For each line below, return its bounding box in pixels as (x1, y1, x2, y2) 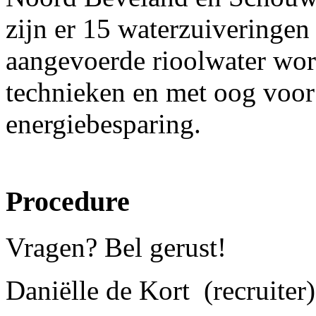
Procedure (6, 185, 130, 217)
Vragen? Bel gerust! (6, 231, 226, 262)
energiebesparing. (6, 109, 201, 140)
